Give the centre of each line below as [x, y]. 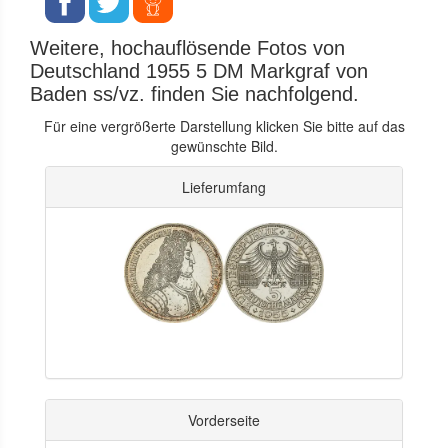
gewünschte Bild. [224, 145]
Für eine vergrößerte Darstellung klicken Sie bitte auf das [224, 125]
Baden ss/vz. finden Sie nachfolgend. [194, 93]
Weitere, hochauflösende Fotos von [187, 47]
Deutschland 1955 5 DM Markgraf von [199, 70]
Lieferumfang [224, 186]
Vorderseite [224, 419]
